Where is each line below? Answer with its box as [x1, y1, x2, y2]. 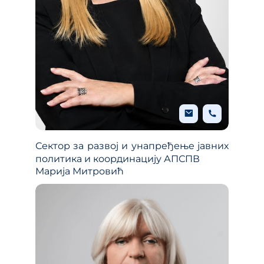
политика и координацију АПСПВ [35, 153, 200, 164]
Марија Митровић [35, 165, 124, 177]
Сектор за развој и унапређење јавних [35, 140, 229, 151]
